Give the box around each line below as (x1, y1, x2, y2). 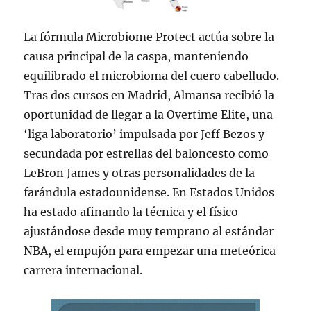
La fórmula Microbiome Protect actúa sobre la (24, 29, 275, 44)
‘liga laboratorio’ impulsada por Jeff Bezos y (24, 126, 265, 141)
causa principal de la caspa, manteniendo (24, 49, 249, 63)
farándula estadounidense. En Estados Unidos (24, 185, 275, 199)
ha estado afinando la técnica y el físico (24, 204, 239, 219)
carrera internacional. (24, 262, 143, 277)
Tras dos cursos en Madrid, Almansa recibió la (24, 87, 275, 102)
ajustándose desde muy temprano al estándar (24, 224, 274, 238)
